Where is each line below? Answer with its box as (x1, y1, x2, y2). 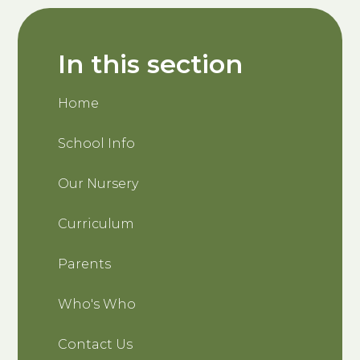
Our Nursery (58, 175, 139, 191)
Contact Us (58, 336, 133, 352)
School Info (58, 135, 136, 151)
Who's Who (58, 296, 137, 312)
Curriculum (58, 215, 135, 231)
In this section (58, 47, 243, 80)
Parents (58, 256, 112, 272)
